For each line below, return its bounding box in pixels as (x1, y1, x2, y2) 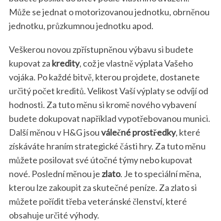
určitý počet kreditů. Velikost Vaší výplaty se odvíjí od (8, 85, 208, 97)
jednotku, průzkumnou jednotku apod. (8, 20, 153, 32)
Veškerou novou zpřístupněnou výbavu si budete (8, 44, 193, 55)
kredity (51, 58, 79, 69)
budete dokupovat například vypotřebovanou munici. (8, 113, 210, 124)
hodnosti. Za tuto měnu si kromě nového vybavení (8, 99, 196, 110)
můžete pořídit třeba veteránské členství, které (8, 196, 187, 207)
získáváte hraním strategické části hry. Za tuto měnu (8, 141, 206, 152)
